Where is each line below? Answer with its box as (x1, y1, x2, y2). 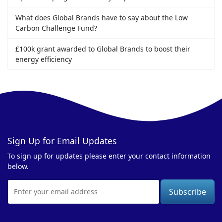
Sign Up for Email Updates (7, 134, 116, 147)
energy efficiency (15, 55, 72, 64)
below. (7, 161, 29, 171)
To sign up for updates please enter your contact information (7, 151, 211, 161)
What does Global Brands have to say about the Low (15, 13, 188, 23)
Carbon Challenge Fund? (15, 23, 97, 33)
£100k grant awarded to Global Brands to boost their (15, 44, 190, 54)
